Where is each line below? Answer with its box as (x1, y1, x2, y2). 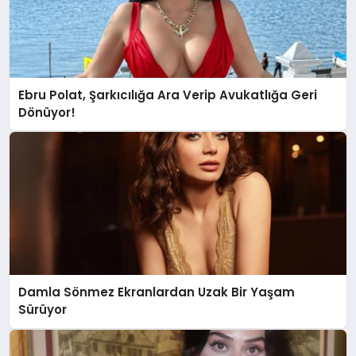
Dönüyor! (18, 103, 76, 121)
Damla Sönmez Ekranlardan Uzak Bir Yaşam (18, 284, 296, 301)
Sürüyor (18, 301, 68, 319)
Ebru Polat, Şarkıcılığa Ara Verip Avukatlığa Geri (18, 86, 318, 103)
